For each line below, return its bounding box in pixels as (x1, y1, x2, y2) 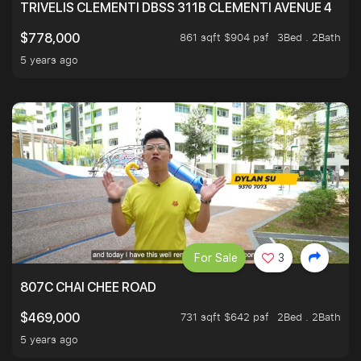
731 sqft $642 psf (180, 309, 269, 325)
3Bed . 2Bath (277, 30, 341, 45)
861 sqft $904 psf (180, 30, 269, 45)
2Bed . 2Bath (277, 309, 341, 325)
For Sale (194, 251, 238, 265)
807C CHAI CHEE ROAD (20, 280, 156, 296)
